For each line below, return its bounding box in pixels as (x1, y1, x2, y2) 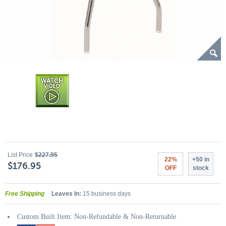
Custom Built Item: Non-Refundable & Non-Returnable (17, 213, 176, 220)
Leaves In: (51, 190, 81, 197)
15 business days (81, 190, 131, 197)
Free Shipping (5, 190, 44, 197)
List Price (8, 151, 33, 158)
